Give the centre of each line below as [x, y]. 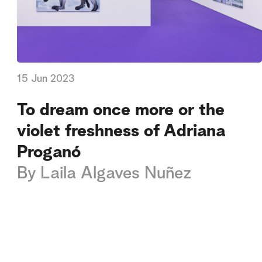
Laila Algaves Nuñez [116, 173]
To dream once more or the [121, 110]
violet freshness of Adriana [121, 131]
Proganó [49, 152]
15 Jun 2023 [46, 79]
